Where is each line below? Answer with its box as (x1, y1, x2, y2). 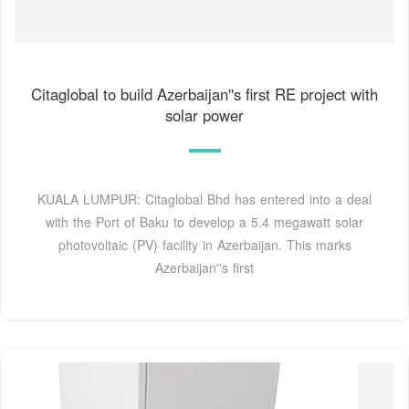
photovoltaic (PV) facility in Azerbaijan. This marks (58, 235, 351, 254)
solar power (165, 103, 244, 126)
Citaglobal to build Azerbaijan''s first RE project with (31, 82, 378, 105)
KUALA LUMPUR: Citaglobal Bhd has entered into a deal (37, 189, 372, 208)
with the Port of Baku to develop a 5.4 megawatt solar (46, 212, 363, 231)
